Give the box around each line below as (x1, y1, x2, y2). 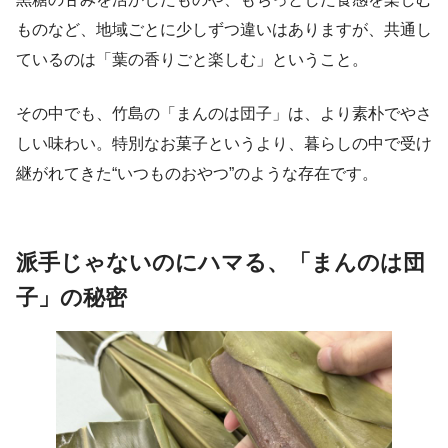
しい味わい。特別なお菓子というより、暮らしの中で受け (16, 134, 432, 152)
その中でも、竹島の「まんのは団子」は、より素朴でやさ (16, 104, 432, 122)
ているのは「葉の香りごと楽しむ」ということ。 (16, 50, 368, 68)
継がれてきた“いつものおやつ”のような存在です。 (16, 164, 378, 182)
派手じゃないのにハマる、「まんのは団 (16, 249, 425, 275)
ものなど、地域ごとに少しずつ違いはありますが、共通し (16, 20, 432, 38)
